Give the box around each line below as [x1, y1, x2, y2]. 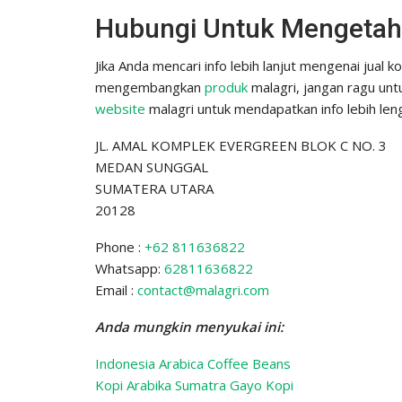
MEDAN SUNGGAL [95, 157, 208, 176]
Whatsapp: [95, 258, 164, 277]
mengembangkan [95, 77, 205, 96]
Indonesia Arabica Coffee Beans [95, 354, 291, 372]
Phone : [95, 237, 144, 256]
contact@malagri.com [137, 280, 269, 299]
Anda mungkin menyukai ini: [95, 317, 284, 336]
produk [205, 77, 248, 96]
